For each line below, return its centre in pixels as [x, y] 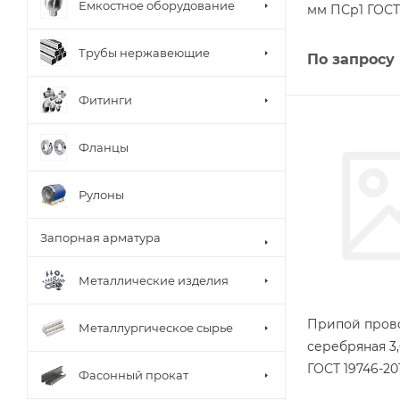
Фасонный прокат [133, 375]
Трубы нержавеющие [144, 52]
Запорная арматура [100, 237]
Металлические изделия [154, 280]
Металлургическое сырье [156, 327]
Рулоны [101, 194]
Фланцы [104, 147]
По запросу [351, 59]
